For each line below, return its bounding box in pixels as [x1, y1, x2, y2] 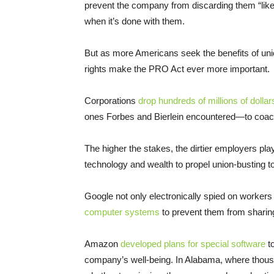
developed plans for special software [120, 239, 265, 250]
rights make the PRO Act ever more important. [84, 64, 270, 75]
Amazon [84, 239, 120, 250]
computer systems [84, 207, 160, 218]
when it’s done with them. [84, 16, 185, 27]
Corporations [84, 95, 138, 106]
